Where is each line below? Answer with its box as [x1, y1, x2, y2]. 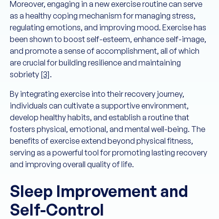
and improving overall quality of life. [10, 159, 134, 169]
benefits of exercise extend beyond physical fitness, [10, 136, 193, 146]
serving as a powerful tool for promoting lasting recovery [10, 148, 207, 157]
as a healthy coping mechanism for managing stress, [10, 11, 196, 21]
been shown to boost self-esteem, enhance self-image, [10, 34, 206, 44]
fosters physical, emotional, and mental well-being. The [10, 124, 205, 134]
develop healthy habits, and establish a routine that [10, 112, 189, 122]
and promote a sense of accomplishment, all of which [10, 46, 199, 56]
